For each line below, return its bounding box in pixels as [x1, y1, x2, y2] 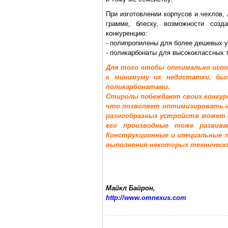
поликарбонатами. [106, 83, 170, 91]
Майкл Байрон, [106, 184, 155, 192]
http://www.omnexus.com [106, 194, 186, 202]
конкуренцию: [106, 30, 148, 37]
